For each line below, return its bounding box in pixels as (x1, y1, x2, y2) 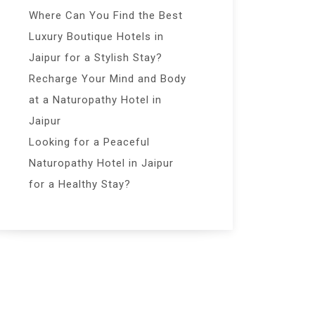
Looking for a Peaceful (29, 136, 150, 148)
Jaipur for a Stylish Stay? (29, 51, 162, 64)
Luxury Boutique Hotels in (29, 30, 164, 43)
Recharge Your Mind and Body (29, 72, 186, 85)
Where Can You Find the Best (29, 9, 183, 22)
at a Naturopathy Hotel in (29, 94, 162, 106)
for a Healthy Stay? (29, 178, 131, 191)
